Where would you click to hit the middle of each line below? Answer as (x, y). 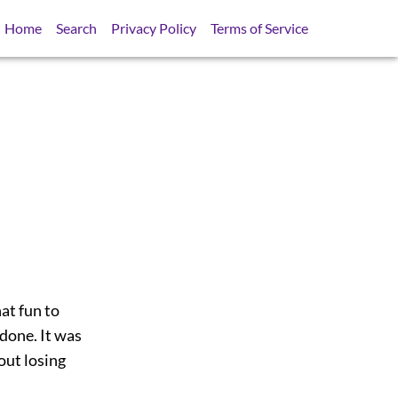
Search (77, 28)
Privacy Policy (154, 28)
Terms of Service (260, 28)
